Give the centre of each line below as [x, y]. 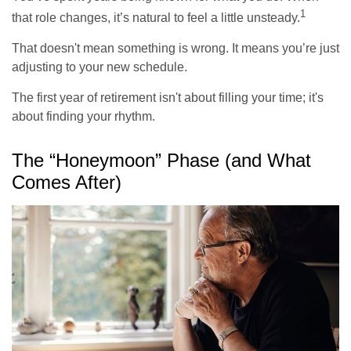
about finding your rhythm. [83, 117]
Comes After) [67, 183]
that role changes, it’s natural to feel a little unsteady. [156, 18]
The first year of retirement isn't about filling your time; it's [168, 98]
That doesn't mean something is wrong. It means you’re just [175, 49]
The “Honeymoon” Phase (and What [161, 161]
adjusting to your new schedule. [100, 67]
